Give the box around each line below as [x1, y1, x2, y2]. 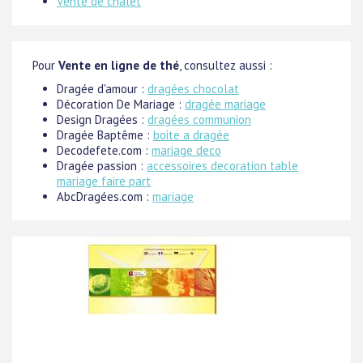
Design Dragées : [57, 112, 147, 128]
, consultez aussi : [179, 58, 272, 74]
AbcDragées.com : [57, 189, 152, 205]
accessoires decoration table [147, 158, 298, 174]
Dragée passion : [57, 158, 147, 174]
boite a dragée [153, 127, 229, 143]
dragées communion [147, 112, 251, 128]
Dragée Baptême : [57, 127, 153, 143]
